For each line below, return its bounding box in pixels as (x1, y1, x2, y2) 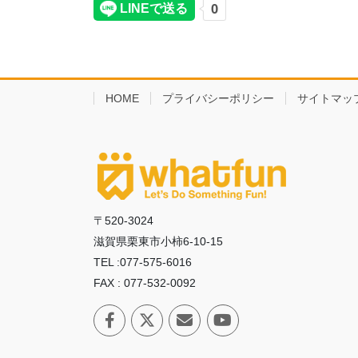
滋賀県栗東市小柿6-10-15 (93, 234, 223, 248)
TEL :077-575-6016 (93, 255, 192, 268)
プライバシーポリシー (162, 92, 274, 105)
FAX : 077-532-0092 (93, 276, 196, 289)
